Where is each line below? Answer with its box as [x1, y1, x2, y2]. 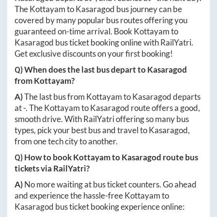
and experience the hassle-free [15, 190, 124, 201]
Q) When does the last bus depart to [15, 64, 147, 75]
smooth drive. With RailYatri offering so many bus [15, 113, 189, 124]
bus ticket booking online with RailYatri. [54, 37, 193, 47]
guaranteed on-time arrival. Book [15, 26, 134, 36]
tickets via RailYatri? [15, 163, 90, 173]
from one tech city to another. [15, 136, 118, 146]
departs [171, 91, 201, 102]
